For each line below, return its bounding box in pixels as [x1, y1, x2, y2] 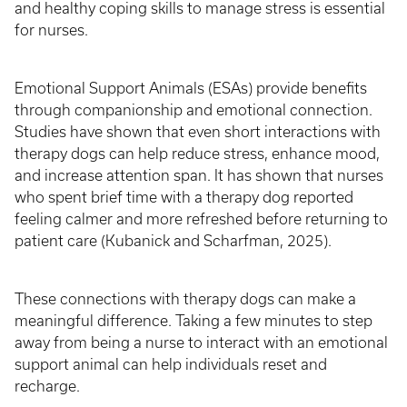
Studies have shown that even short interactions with [15, 123, 381, 140]
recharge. [15, 377, 87, 394]
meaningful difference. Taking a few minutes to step [15, 312, 372, 329]
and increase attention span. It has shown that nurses [15, 166, 383, 184]
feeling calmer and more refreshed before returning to [15, 210, 388, 227]
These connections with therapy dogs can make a [15, 290, 356, 307]
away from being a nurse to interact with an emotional [15, 333, 388, 351]
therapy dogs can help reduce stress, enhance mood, [15, 144, 380, 162]
